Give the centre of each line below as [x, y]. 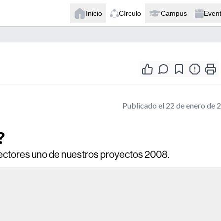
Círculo [130, 13]
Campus [174, 13]
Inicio [94, 13]
